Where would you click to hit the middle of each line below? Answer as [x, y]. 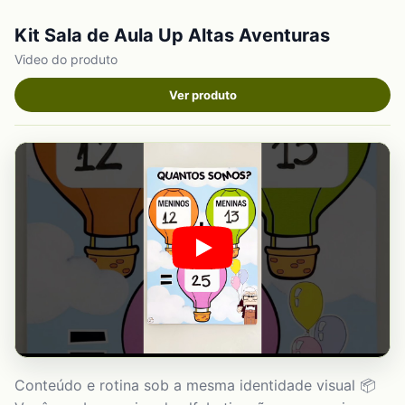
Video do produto [66, 59]
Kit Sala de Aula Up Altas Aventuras [172, 35]
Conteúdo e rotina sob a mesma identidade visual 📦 [195, 385]
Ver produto [202, 95]
